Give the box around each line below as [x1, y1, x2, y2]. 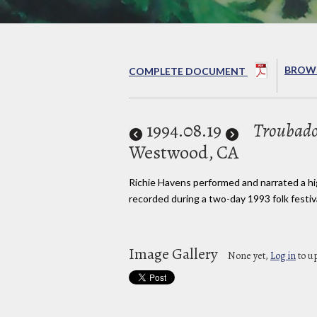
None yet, [228, 248, 270, 263]
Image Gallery [129, 243, 221, 265]
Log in [270, 248, 296, 263]
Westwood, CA [129, 139, 238, 165]
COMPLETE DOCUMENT [129, 64, 248, 77]
